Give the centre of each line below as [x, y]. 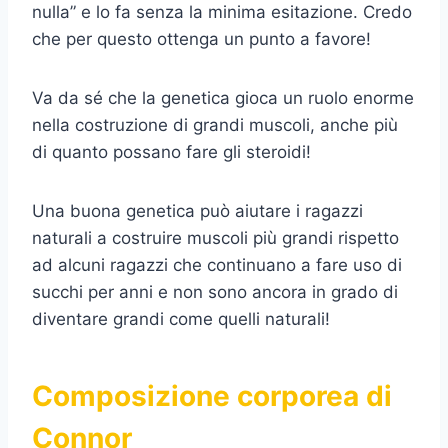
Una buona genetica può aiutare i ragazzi [197, 211]
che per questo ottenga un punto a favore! [201, 39]
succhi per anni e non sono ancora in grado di [215, 292]
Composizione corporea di [212, 396]
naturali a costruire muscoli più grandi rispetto [215, 238]
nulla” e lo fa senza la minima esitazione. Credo [222, 12]
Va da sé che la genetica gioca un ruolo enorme [223, 98]
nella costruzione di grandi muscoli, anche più [215, 125]
